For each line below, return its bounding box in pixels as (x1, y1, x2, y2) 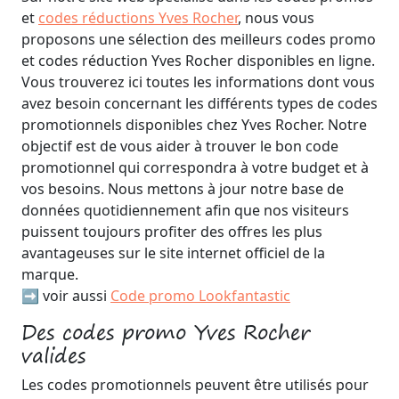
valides (21, 338, 85, 372)
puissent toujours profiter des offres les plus (21, 222, 322, 241)
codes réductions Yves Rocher (38, 8, 238, 28)
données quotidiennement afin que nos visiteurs (21, 200, 349, 220)
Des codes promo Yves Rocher (21, 315, 310, 349)
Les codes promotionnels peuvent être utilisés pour (21, 375, 369, 395)
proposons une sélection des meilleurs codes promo (21, 29, 376, 49)
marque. (21, 265, 78, 284)
